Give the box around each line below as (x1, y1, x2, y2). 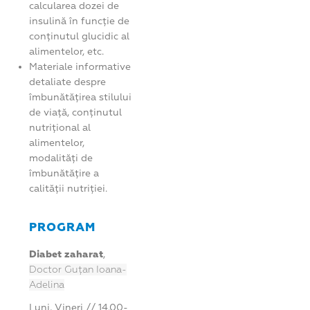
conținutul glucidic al (29, 30, 130, 42)
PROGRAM (29, 219, 96, 235)
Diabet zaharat (29, 248, 104, 260)
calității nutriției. (29, 182, 108, 194)
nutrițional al (29, 121, 91, 134)
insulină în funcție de (29, 15, 130, 27)
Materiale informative (29, 60, 131, 73)
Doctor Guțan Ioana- (29, 263, 127, 275)
